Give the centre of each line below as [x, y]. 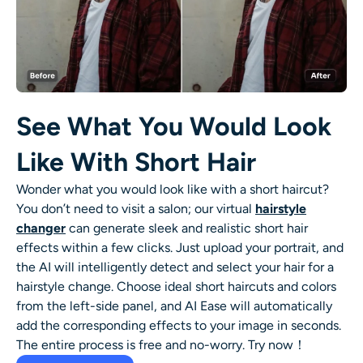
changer [41, 228]
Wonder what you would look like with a [133, 189]
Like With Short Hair [136, 162]
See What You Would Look [174, 126]
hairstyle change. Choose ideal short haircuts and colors [176, 286]
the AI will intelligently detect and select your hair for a [175, 267]
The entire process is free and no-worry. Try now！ [161, 344]
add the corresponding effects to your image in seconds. [179, 325]
